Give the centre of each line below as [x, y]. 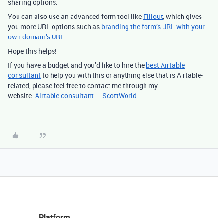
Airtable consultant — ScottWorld [86, 96]
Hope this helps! [32, 51]
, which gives [182, 16]
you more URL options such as [54, 27]
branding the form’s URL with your [153, 27]
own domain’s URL [36, 37]
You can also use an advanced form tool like [75, 16]
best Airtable [165, 65]
